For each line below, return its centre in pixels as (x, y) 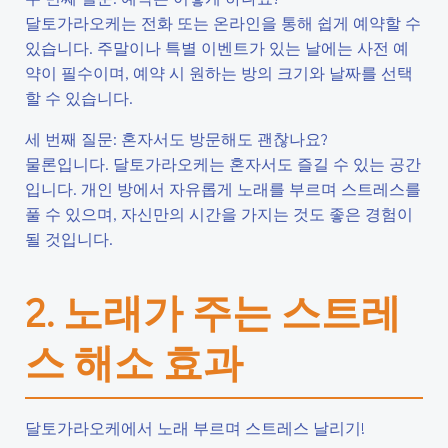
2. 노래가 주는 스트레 (213, 311)
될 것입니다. (69, 238)
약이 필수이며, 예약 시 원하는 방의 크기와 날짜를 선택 (219, 72)
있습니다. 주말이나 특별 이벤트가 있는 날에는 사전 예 (217, 47)
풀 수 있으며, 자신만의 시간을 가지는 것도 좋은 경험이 (219, 213)
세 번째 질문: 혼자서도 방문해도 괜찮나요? (176, 138)
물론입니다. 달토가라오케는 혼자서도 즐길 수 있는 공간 (223, 163)
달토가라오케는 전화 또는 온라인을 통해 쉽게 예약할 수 (223, 22)
